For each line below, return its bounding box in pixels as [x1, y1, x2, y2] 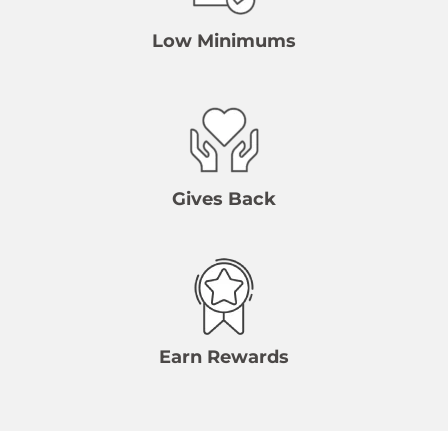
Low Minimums [152, 30, 296, 53]
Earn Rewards [159, 346, 289, 369]
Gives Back [172, 188, 276, 211]
